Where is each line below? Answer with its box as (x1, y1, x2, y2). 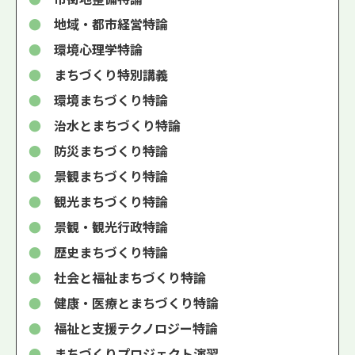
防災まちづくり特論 (54, 140, 168, 160)
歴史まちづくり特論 (54, 242, 168, 261)
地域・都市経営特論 (54, 13, 168, 33)
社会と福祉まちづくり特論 (54, 267, 206, 287)
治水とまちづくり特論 (54, 115, 181, 135)
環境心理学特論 (54, 39, 143, 59)
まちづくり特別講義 (54, 64, 168, 84)
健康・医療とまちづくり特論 (54, 292, 219, 312)
